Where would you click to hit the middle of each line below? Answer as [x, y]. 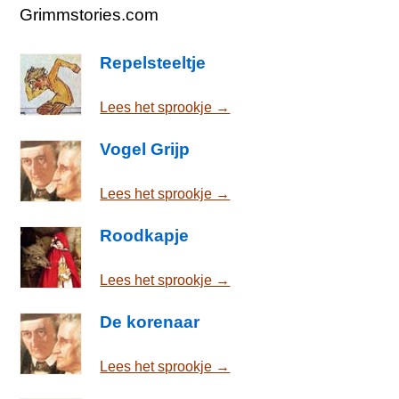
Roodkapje [145, 235]
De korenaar [150, 322]
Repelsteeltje [153, 62]
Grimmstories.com [90, 15]
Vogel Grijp [145, 149]
